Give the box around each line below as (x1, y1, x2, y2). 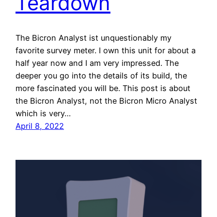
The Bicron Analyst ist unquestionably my (15, 33, 171, 43)
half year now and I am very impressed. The (15, 58, 179, 68)
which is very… (15, 108, 71, 119)
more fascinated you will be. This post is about (15, 83, 190, 93)
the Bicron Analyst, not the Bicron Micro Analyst (15, 96, 197, 106)
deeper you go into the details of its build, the (15, 71, 187, 81)
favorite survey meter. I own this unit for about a (15, 46, 196, 56)
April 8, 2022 (15, 121, 64, 131)
